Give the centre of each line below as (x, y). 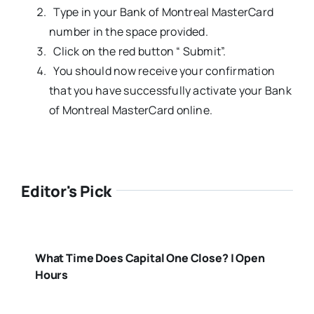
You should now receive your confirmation (162, 71)
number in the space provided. (128, 32)
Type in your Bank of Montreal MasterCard (161, 12)
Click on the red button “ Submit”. (137, 52)
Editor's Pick (66, 192)
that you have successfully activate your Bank (170, 91)
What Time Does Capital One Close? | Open (150, 258)
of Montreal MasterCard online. (131, 110)
